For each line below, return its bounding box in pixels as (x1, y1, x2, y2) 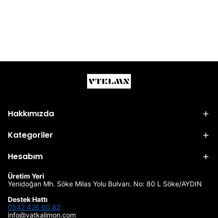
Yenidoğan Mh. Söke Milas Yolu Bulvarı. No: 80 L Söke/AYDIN (8, 180, 202, 188)
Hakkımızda (8, 108, 54, 120)
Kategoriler (8, 129, 53, 141)
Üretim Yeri (8, 172, 44, 181)
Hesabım (8, 151, 43, 163)
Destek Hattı (8, 195, 48, 204)
